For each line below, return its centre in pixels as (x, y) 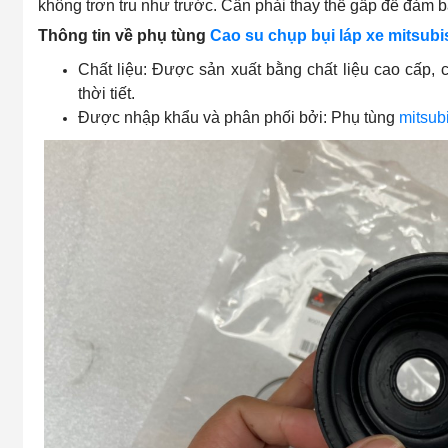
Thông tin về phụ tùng (123, 35)
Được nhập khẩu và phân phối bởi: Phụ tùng (238, 117)
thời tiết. (106, 93)
